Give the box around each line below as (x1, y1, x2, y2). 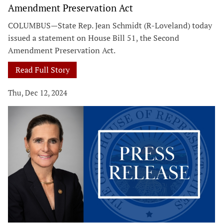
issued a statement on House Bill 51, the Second (8, 32, 179, 43)
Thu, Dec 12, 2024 (8, 87, 67, 98)
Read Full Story (15, 64, 70, 75)
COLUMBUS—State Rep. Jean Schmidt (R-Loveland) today (8, 19, 212, 31)
